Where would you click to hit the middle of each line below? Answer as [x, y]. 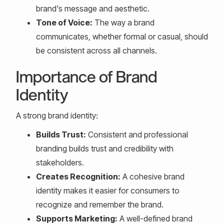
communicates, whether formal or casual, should [122, 36]
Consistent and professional [137, 134]
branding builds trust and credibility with [105, 148]
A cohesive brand [152, 176]
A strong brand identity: [57, 115]
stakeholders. [60, 162]
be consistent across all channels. [96, 50]
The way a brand [123, 22]
